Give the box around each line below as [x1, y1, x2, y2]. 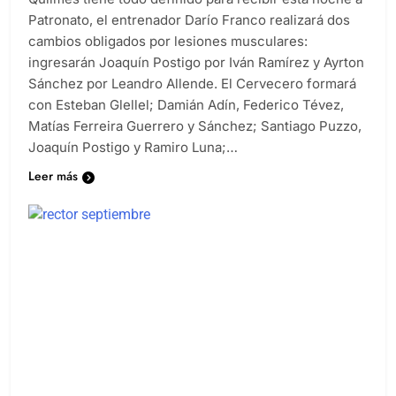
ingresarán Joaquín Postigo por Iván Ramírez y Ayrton [28, 54, 364, 72]
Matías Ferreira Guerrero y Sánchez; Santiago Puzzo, [28, 118, 362, 135]
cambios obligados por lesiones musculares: [28, 33, 308, 50]
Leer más [28, 167, 78, 186]
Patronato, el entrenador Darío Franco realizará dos [28, 11, 350, 29]
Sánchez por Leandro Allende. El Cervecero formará [28, 75, 356, 93]
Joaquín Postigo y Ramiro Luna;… [28, 139, 238, 156]
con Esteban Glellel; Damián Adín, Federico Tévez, [28, 96, 344, 114]
